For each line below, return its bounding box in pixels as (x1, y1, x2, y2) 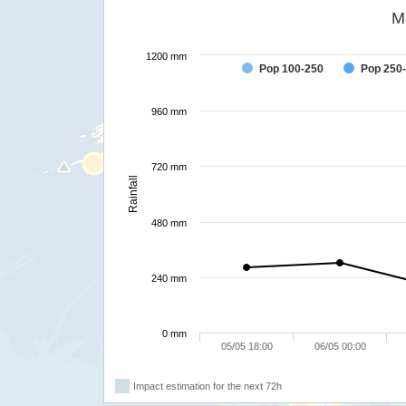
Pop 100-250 (259, 62, 324, 75)
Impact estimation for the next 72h (133, 380, 282, 391)
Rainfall (127, 174, 140, 213)
